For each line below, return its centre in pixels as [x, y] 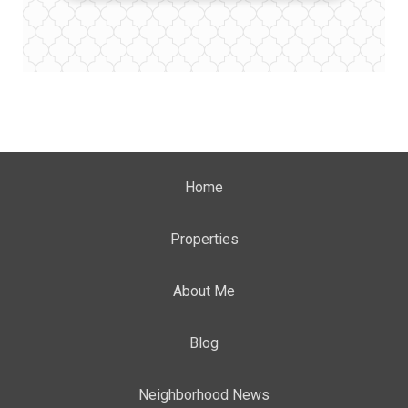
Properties [204, 239]
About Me [204, 291]
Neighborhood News [204, 395]
